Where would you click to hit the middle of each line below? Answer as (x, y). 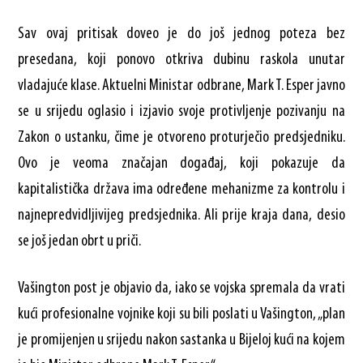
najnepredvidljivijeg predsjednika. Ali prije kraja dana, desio (181, 215)
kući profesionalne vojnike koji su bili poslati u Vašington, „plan (181, 314)
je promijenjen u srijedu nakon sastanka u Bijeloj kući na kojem (181, 340)
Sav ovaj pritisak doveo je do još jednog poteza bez (181, 34)
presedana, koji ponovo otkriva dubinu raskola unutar (181, 60)
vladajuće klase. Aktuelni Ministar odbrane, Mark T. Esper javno (181, 85)
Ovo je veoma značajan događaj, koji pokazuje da (181, 163)
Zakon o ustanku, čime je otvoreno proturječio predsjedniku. (181, 137)
